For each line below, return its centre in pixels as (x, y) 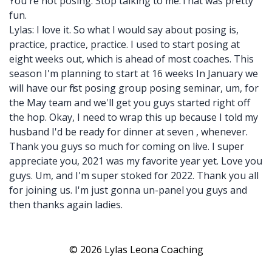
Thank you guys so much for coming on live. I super (127, 146)
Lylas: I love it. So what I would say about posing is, (124, 30)
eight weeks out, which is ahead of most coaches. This (131, 59)
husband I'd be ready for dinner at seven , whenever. (128, 132)
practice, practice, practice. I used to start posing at (124, 44)
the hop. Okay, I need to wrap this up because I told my (134, 117)
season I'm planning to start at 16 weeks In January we (134, 73)
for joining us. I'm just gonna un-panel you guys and (128, 190)
